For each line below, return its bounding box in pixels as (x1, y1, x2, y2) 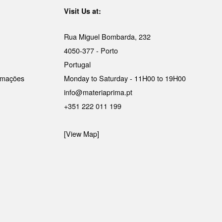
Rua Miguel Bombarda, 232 (63, 31, 151, 42)
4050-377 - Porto (63, 45, 118, 55)
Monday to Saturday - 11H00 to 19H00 (63, 72, 186, 83)
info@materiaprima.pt (63, 86, 132, 97)
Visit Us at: (63, 6, 101, 16)
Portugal (63, 58, 91, 69)
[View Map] (63, 128, 99, 139)
